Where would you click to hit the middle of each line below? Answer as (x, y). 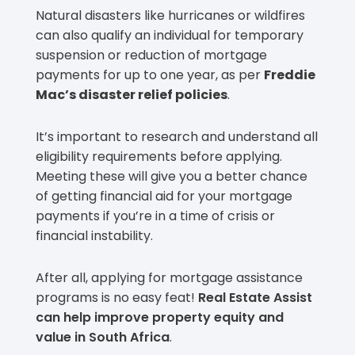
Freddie (290, 74)
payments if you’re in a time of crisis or (155, 216)
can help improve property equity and (160, 317)
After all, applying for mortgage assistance (169, 277)
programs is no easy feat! (117, 297)
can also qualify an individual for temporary (170, 35)
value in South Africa (103, 337)
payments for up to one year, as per (150, 74)
